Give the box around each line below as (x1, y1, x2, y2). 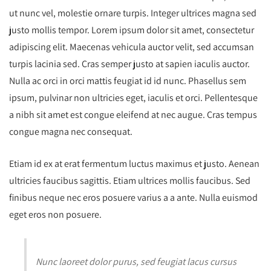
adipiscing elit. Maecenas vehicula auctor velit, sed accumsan (9, 40, 254, 53)
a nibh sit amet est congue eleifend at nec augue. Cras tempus (9, 108, 257, 121)
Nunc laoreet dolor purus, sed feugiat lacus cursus (36, 255, 237, 268)
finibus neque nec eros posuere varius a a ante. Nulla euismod (9, 191, 258, 204)
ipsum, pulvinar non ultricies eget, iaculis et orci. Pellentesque (9, 91, 258, 104)
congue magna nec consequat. (9, 125, 132, 138)
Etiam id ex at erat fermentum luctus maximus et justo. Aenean (9, 157, 260, 170)
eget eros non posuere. (9, 207, 102, 221)
